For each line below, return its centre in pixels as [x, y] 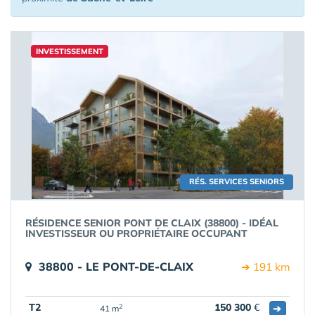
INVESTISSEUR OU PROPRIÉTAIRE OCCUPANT [136, 233]
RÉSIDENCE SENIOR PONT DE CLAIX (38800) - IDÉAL [152, 223]
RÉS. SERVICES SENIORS [237, 181]
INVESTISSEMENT [70, 51]
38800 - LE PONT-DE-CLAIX [116, 266]
